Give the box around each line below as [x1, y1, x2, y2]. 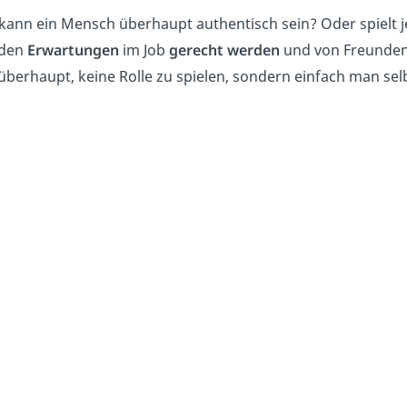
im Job [119, 40, 169, 60]
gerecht [169, 40, 223, 60]
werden [227, 40, 280, 60]
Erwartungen [27, 40, 119, 60]
